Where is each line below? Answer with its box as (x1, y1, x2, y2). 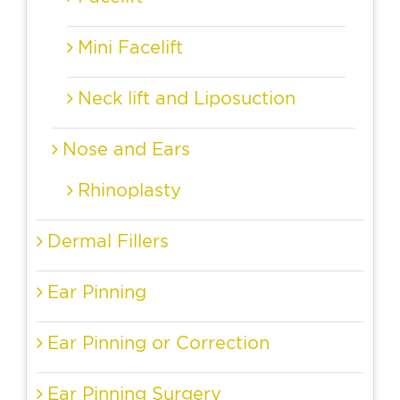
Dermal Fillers (47, 230, 169, 252)
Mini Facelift (78, 37, 183, 58)
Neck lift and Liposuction (78, 87, 296, 109)
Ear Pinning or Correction (47, 332, 270, 354)
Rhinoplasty (78, 179, 181, 201)
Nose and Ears (62, 138, 190, 160)
